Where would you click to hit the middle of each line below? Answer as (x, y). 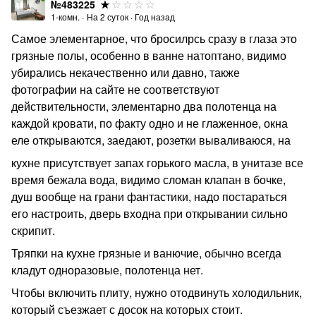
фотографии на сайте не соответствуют (115, 89)
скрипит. (33, 230)
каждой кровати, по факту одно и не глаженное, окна (150, 123)
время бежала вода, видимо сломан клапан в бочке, (148, 180)
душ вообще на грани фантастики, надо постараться (149, 196)
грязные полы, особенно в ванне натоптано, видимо (149, 55)
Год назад (155, 17)
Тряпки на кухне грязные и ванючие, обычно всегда (146, 253)
